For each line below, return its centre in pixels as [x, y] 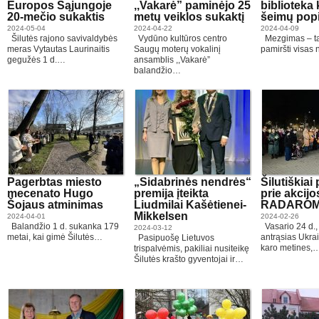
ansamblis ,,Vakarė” [172, 60]
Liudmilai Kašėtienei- [190, 205]
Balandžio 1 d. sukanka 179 [63, 226]
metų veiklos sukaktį [189, 17]
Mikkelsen [161, 216]
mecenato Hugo [50, 193]
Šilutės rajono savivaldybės [62, 38]
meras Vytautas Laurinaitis [58, 49]
